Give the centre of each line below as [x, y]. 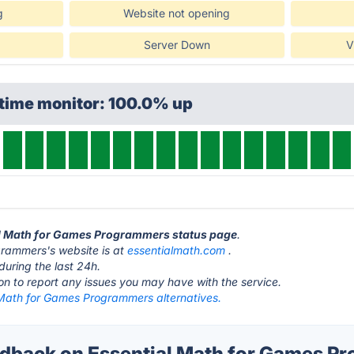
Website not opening [177, 13]
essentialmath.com [177, 250]
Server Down [177, 45]
